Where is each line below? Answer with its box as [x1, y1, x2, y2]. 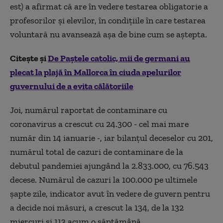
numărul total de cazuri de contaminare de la [10, 146, 183, 157]
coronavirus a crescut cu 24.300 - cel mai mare [10, 118, 189, 129]
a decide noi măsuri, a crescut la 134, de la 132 [10, 202, 184, 213]
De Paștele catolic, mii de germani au [48, 53, 190, 64]
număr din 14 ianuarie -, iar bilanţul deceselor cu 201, [10, 132, 213, 143]
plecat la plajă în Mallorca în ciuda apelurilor [10, 67, 181, 78]
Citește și [10, 53, 48, 64]
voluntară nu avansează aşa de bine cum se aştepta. [10, 29, 207, 40]
